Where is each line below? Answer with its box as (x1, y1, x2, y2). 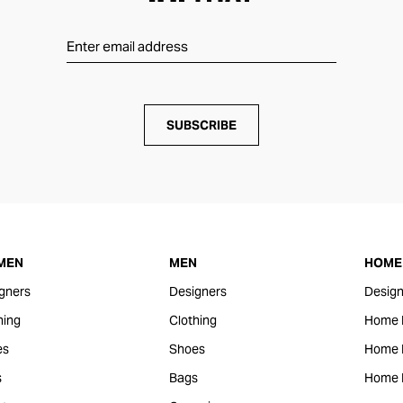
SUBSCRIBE (166, 117, 237, 133)
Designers (168, 283, 227, 300)
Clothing (168, 312, 217, 328)
